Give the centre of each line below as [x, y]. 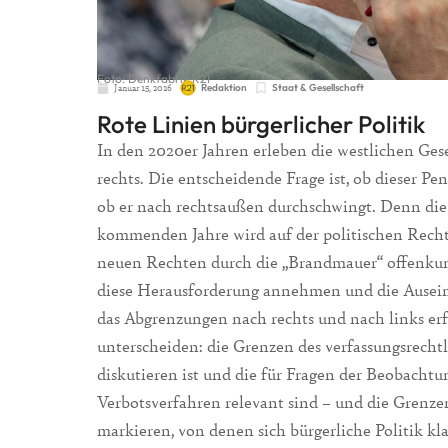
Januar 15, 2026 [143, 88]
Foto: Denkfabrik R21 [153, 79]
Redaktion [224, 88]
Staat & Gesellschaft [318, 88]
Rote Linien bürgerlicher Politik [261, 124]
